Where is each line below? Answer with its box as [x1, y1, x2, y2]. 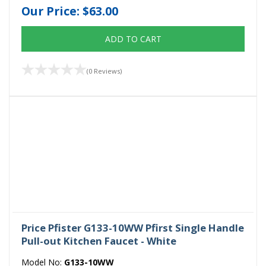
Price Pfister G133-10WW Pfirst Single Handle [21, 220, 244, 235]
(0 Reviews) [87, 66, 122, 75]
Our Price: [21, 2, 83, 19]
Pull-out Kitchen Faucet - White [21, 233, 176, 248]
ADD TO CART [104, 33, 161, 45]
